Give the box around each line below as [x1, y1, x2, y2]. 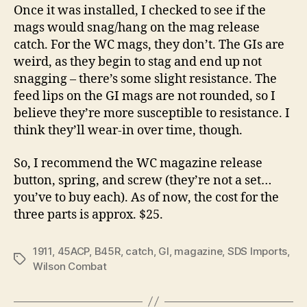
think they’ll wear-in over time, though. [14, 123, 243, 138]
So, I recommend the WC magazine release [14, 155, 262, 171]
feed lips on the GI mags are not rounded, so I [14, 88, 275, 104]
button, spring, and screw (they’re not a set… [14, 172, 271, 188]
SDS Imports [227, 244, 288, 258]
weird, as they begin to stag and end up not [14, 54, 262, 70]
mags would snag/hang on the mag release [14, 20, 260, 36]
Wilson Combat [33, 259, 107, 273]
